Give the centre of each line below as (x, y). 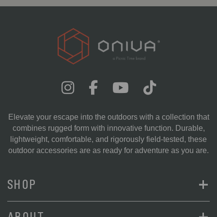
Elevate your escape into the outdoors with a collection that (108, 117)
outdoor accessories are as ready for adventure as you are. (108, 150)
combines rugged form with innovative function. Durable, (108, 128)
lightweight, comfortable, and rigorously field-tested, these (108, 139)
